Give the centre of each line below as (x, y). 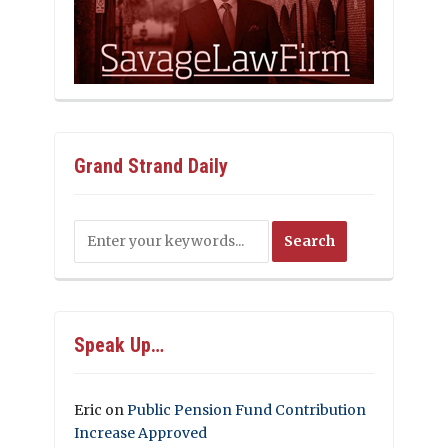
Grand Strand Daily (151, 166)
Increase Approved (140, 433)
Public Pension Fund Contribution (246, 410)
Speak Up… (119, 345)
